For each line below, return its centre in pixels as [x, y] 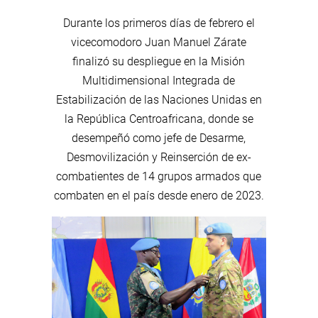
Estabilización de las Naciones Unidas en [159, 99]
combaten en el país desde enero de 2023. [159, 195]
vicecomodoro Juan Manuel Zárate [159, 42]
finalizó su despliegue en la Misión [159, 61]
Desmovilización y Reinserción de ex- [159, 157]
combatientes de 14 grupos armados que [159, 176]
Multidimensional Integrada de [159, 80]
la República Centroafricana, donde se [159, 119]
